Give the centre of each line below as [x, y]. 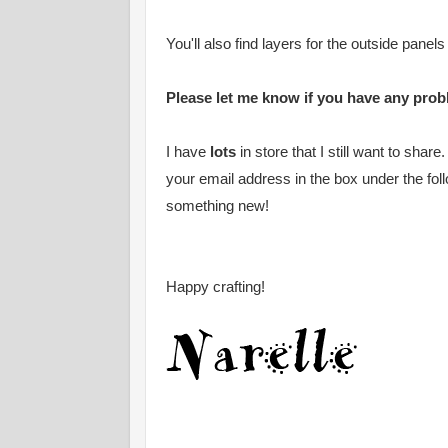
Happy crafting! [215, 287]
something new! [217, 206]
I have [188, 152]
